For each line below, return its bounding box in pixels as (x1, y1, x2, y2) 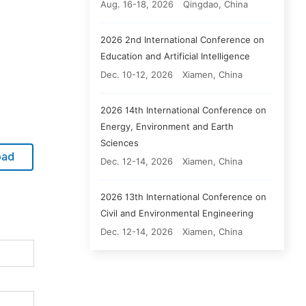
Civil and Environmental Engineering (100, 208, 253, 219)
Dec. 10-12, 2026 (100, 69, 173, 80)
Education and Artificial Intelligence (100, 51, 250, 61)
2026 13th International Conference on (100, 191, 266, 202)
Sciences (100, 137, 139, 148)
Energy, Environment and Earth (100, 121, 234, 132)
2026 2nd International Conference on (100, 34, 264, 45)
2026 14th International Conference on (100, 105, 266, 115)
